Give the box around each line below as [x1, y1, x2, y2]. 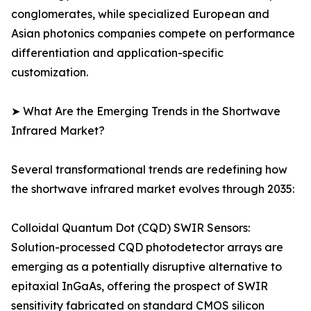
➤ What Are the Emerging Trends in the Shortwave [11, 104, 280, 119]
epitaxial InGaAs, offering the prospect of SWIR [11, 279, 268, 294]
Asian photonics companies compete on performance [11, 26, 295, 41]
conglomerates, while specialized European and [11, 7, 269, 22]
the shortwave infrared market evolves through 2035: [11, 182, 294, 196]
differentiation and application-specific [11, 46, 224, 60]
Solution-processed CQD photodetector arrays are [11, 240, 283, 255]
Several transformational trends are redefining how [11, 162, 287, 177]
